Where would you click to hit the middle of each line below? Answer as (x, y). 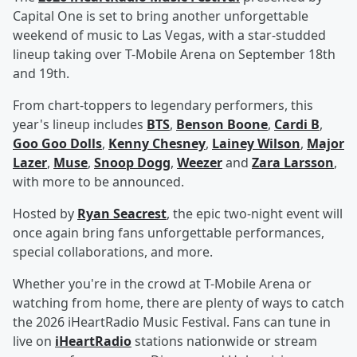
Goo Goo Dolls (57, 144)
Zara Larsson (293, 163)
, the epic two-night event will (255, 214)
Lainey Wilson (256, 144)
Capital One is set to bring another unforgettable (161, 16)
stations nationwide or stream (224, 341)
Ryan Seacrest (122, 214)
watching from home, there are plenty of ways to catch (178, 303)
